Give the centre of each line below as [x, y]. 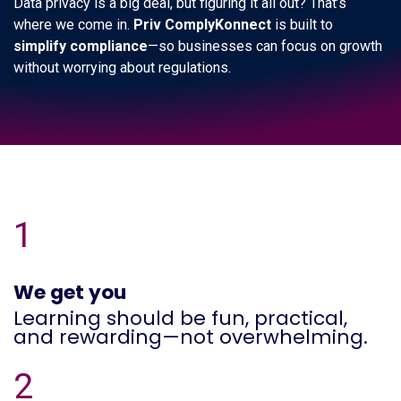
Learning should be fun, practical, [180, 319]
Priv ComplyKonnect [202, 25]
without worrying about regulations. [122, 68]
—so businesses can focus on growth [265, 47]
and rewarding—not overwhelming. [191, 337]
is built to [302, 25]
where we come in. [73, 25]
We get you [70, 293]
